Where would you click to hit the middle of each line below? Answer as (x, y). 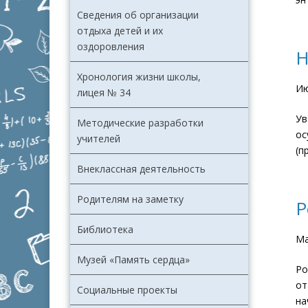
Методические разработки (140, 123)
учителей (99, 139)
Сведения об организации (138, 15)
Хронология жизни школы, (139, 77)
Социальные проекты (127, 290)
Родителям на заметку (130, 199)
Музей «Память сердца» (133, 260)
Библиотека (105, 230)
